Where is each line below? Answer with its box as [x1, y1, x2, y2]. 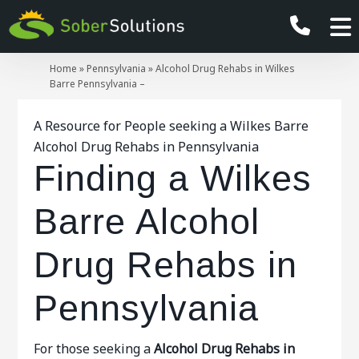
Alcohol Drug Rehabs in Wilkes [155, 62, 296, 75]
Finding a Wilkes [34, 158, 313, 199]
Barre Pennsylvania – [50, 77, 146, 91]
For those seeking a [34, 340, 151, 357]
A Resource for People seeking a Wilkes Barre [34, 117, 309, 135]
